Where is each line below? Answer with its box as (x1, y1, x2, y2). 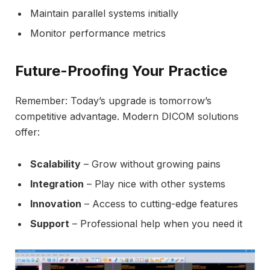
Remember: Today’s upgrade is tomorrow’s (15, 95, 212, 107)
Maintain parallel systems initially (30, 7, 178, 19)
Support (30, 218, 69, 230)
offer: (15, 126, 40, 139)
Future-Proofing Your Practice (15, 62, 227, 80)
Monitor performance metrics (30, 27, 166, 39)
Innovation (30, 197, 81, 210)
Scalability (30, 157, 81, 170)
